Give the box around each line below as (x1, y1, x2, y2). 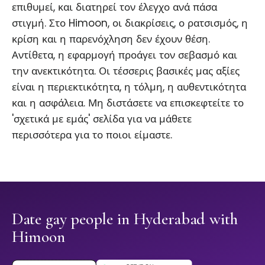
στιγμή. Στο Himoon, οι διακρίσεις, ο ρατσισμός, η (12, 16, 248, 31)
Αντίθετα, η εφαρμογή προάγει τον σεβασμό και (12, 48, 237, 63)
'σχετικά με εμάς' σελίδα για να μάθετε (12, 112, 192, 127)
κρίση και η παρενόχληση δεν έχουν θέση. (12, 32, 210, 47)
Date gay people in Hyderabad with (12, 209, 238, 230)
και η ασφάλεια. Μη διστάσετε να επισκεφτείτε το (12, 96, 244, 111)
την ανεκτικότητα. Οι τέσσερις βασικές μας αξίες (12, 64, 240, 79)
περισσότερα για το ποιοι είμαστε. (12, 128, 172, 143)
